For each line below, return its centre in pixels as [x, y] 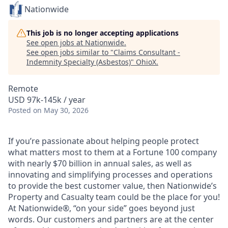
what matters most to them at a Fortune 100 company [112, 152]
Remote [23, 89]
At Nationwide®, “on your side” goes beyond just [102, 208]
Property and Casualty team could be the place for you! [114, 197]
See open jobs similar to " [70, 52]
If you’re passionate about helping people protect [104, 141]
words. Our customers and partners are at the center [111, 219]
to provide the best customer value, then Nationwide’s [112, 186]
